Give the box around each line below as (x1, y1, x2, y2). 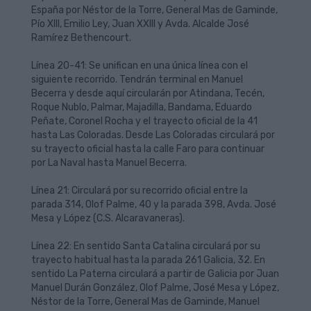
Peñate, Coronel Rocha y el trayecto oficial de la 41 (31, 115, 258, 127)
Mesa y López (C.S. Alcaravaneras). (31, 212, 185, 224)
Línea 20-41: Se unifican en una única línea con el (31, 60, 248, 72)
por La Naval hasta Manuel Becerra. (31, 157, 187, 169)
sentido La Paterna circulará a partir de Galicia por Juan (31, 268, 279, 280)
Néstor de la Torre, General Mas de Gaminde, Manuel (31, 296, 260, 308)
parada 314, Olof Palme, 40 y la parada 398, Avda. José (31, 199, 276, 210)
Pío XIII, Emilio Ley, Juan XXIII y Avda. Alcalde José (31, 18, 249, 30)
